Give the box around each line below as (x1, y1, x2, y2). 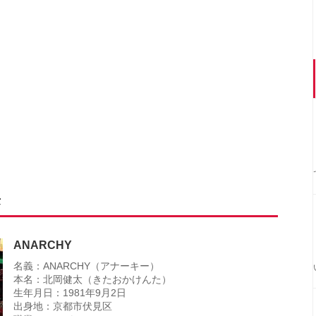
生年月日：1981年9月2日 (13, 287, 126, 298)
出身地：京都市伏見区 (13, 300, 112, 312)
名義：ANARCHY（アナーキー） (13, 260, 159, 272)
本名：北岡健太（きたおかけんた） (13, 274, 171, 285)
